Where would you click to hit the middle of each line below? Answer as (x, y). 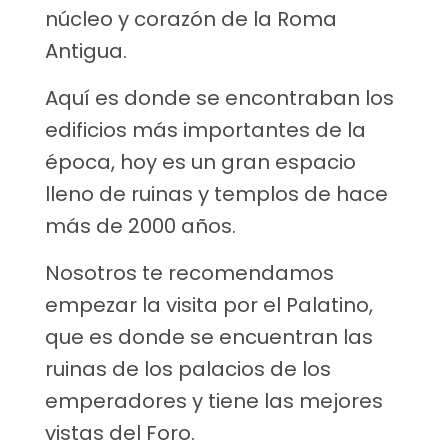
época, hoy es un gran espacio (200, 161)
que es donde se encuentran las (209, 336)
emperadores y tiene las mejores (214, 400)
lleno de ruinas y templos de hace (216, 193)
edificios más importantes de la (205, 129)
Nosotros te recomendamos (189, 272)
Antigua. (86, 50)
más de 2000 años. (140, 225)
